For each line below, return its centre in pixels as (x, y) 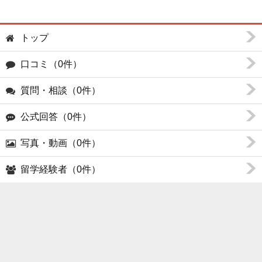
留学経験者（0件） (61, 169)
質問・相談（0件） (61, 90)
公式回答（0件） (56, 116)
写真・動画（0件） (61, 143)
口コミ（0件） (51, 64)
